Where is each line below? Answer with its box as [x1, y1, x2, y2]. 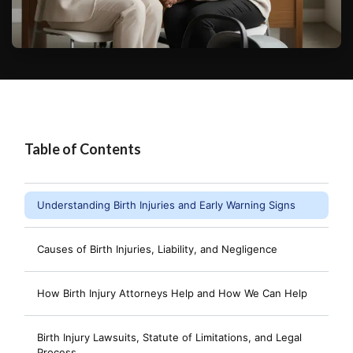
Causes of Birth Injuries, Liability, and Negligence [37, 243, 277, 255]
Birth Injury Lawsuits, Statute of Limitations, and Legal [37, 331, 302, 344]
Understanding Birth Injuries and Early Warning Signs [37, 199, 295, 211]
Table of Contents [24, 140, 141, 158]
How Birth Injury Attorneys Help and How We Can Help [37, 287, 307, 299]
